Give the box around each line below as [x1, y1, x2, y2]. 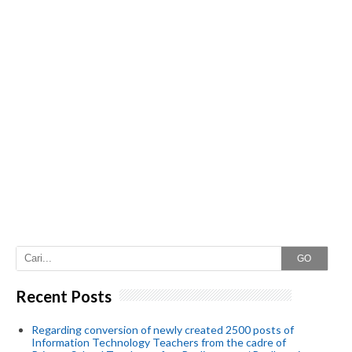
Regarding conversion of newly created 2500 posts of [31, 323, 294, 337]
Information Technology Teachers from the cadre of [31, 335, 286, 350]
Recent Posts [16, 286, 112, 306]
